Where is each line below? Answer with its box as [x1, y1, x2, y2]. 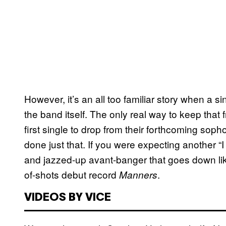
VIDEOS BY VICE [24, 193, 111, 203]
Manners [119, 168, 157, 182]
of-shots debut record [24, 167, 119, 182]
